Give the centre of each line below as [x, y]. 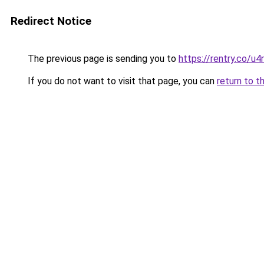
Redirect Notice [51, 21]
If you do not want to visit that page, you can [121, 81]
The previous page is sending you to [102, 59]
